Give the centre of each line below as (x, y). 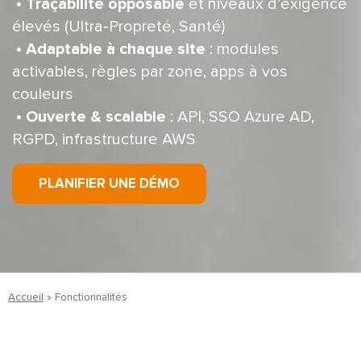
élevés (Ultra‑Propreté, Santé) (118, 26)
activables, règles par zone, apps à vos (150, 71)
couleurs (43, 94)
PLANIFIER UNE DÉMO (110, 183)
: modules (242, 49)
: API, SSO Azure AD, (240, 116)
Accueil (26, 297)
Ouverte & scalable (96, 116)
